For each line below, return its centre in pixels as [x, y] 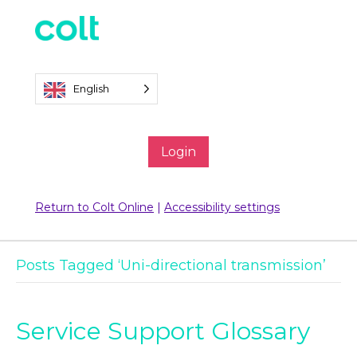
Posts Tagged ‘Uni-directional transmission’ [171, 266]
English [91, 89]
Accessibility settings [222, 208]
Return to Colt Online [94, 208]
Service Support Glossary [163, 331]
